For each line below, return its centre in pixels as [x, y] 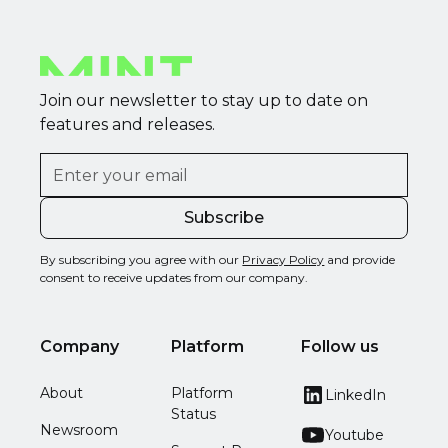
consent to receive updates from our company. [174, 277]
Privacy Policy [283, 259]
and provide [360, 259]
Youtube [355, 434]
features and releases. [128, 124]
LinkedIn [356, 394]
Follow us [340, 346]
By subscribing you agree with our [141, 259]
